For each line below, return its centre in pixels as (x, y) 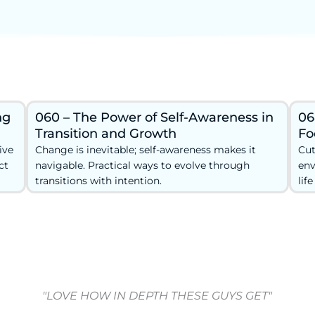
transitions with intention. (99, 180)
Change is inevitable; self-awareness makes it (146, 149)
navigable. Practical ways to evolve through (143, 165)
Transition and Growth (106, 133)
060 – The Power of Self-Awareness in (155, 117)
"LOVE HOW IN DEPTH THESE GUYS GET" (157, 296)
